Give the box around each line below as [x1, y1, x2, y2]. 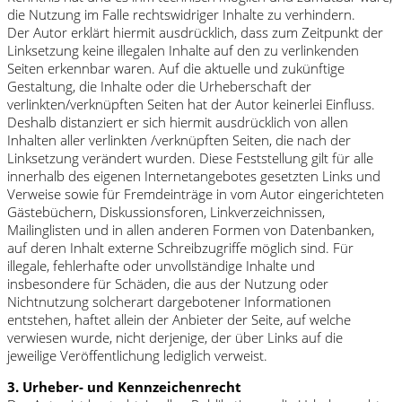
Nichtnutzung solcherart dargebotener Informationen [7, 292, 331, 310]
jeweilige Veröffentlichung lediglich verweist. [7, 345, 267, 364]
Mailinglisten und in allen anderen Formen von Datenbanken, [7, 220, 374, 239]
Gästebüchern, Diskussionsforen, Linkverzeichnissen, [7, 202, 325, 221]
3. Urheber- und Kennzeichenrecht [7, 377, 241, 396]
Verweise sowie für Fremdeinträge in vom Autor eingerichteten [7, 184, 384, 203]
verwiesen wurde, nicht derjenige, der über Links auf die [7, 328, 343, 346]
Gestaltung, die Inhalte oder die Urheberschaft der [7, 76, 311, 95]
